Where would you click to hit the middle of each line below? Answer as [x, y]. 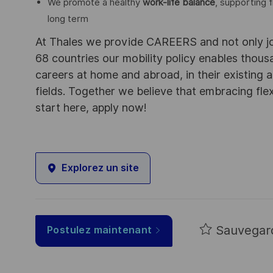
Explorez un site [100, 168]
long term [68, 19]
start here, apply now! [91, 107]
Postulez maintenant [100, 230]
